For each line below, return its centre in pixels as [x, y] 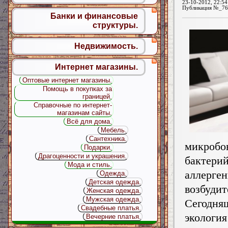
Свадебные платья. [111, 208]
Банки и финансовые [94, 16]
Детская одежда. [115, 182]
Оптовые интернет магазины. [67, 80]
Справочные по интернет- [73, 105]
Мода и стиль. [90, 165]
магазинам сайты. [85, 113]
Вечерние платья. [114, 217]
